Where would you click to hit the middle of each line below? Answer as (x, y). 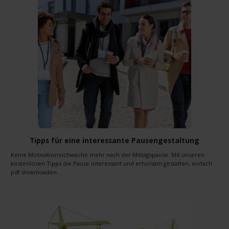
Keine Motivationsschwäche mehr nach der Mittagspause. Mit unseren (108, 155)
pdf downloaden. (35, 172)
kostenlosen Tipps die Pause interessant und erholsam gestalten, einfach (111, 164)
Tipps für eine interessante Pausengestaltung (114, 140)
